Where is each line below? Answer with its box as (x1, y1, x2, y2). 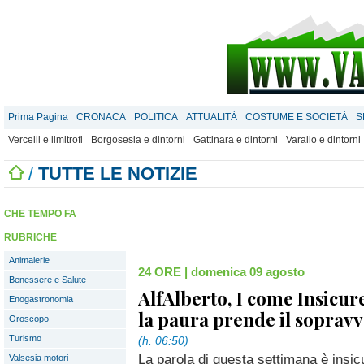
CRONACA (76, 111, 126, 123)
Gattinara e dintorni (193, 134, 278, 145)
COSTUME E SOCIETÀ (245, 111, 348, 123)
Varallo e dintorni (286, 134, 361, 145)
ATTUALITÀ (186, 111, 237, 123)
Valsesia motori (9, 353, 68, 362)
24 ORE (138, 265, 181, 279)
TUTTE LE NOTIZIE (38, 163, 197, 184)
